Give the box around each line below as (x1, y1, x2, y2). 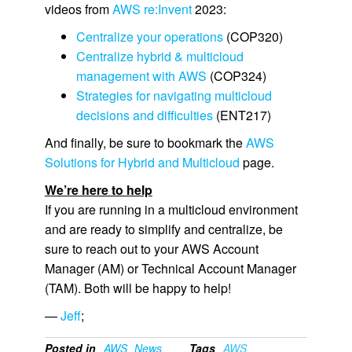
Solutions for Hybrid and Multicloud (44, 153, 240, 172)
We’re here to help (44, 181, 152, 200)
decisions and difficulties (75, 106, 213, 125)
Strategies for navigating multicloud (75, 86, 272, 105)
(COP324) (206, 67, 266, 86)
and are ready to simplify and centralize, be (44, 220, 283, 239)
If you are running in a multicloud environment (44, 200, 298, 219)
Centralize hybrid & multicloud (75, 47, 244, 66)
